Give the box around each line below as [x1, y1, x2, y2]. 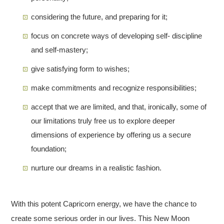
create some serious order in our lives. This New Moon [11, 213, 190, 222]
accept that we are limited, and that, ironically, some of [31, 102, 207, 111]
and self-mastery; [31, 45, 88, 54]
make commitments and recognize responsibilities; [31, 83, 197, 92]
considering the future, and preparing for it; [31, 12, 168, 21]
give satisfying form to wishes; [31, 64, 130, 73]
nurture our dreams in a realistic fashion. [31, 163, 162, 172]
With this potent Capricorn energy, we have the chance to [11, 199, 197, 208]
